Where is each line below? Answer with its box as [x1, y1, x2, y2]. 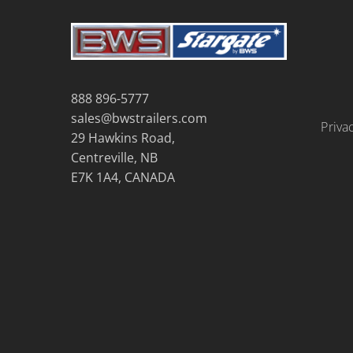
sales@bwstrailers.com [71, 109, 207, 127]
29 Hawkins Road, [71, 128, 175, 147]
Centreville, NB [71, 148, 158, 166]
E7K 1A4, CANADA [71, 168, 175, 186]
